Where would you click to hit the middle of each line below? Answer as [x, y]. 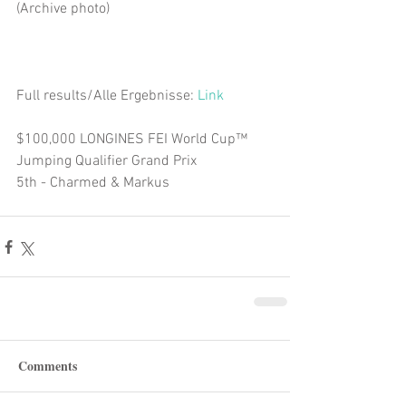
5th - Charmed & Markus [95, 183]
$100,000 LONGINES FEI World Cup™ [134, 140]
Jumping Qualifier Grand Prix [110, 161]
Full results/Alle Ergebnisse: [107, 96]
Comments [48, 366]
